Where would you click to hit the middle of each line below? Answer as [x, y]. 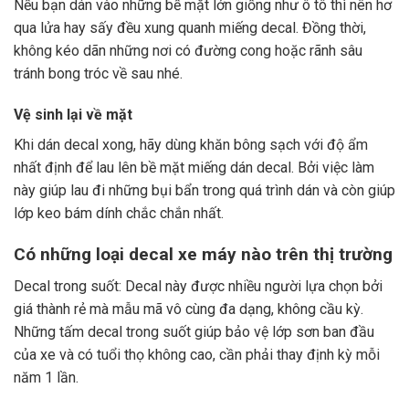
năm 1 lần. [46, 377]
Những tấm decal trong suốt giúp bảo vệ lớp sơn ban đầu [194, 331]
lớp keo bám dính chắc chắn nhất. [119, 214]
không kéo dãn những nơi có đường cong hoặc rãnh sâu [188, 50]
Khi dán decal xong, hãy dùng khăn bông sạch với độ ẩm [191, 145]
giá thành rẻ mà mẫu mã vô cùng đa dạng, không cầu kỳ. [189, 309]
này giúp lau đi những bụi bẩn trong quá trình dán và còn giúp [204, 191]
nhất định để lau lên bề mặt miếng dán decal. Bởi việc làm [194, 168]
